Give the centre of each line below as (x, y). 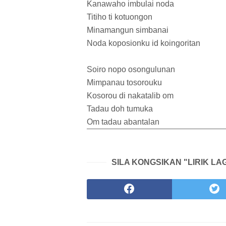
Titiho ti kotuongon (120, 17)
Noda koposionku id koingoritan (144, 43)
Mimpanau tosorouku (124, 83)
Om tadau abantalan (123, 122)
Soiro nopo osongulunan (131, 70)
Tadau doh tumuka (120, 109)
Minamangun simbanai (128, 30)
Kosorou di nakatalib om (130, 96)
